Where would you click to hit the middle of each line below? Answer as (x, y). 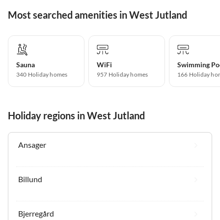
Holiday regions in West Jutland (76, 115)
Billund (30, 179)
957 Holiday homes (123, 74)
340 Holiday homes (42, 74)
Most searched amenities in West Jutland (97, 14)
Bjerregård (36, 213)
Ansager (32, 144)
